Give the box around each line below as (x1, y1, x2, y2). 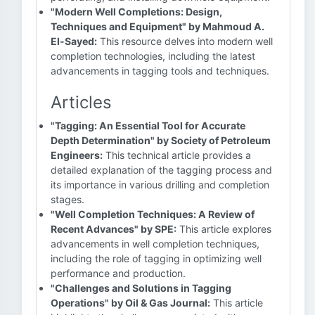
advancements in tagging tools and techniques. (51, 65, 269, 77)
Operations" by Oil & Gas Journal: (51, 297, 210, 309)
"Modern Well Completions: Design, (51, 6, 222, 18)
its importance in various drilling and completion (51, 179, 269, 191)
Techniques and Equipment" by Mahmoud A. (51, 20, 264, 32)
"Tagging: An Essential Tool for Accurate (51, 120, 245, 131)
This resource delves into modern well (97, 35, 273, 47)
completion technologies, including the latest (51, 50, 255, 62)
